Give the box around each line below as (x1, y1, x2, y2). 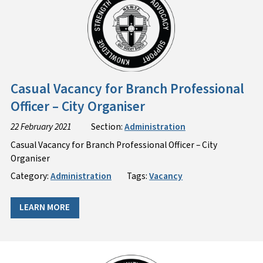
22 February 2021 (10, 120, 71, 133)
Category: (10, 170, 50, 183)
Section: (90, 120, 124, 133)
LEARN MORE (19, 201, 70, 214)
